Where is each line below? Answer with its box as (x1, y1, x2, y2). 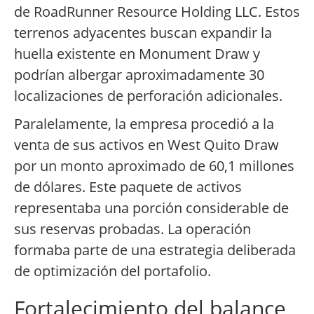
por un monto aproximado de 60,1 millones (14, 156, 294, 176)
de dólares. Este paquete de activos (14, 177, 242, 197)
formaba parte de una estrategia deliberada (14, 240, 296, 260)
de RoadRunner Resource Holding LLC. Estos (14, 2, 300, 22)
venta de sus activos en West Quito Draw (14, 135, 279, 155)
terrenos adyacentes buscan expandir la (14, 23, 272, 43)
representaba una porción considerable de (14, 198, 289, 218)
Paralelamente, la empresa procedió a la (14, 114, 274, 134)
